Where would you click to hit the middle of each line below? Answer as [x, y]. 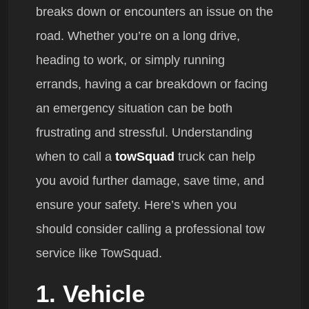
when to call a [76, 157]
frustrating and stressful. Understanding [144, 133]
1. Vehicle [90, 294]
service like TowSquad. [99, 253]
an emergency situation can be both [134, 109]
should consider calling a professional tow [150, 229]
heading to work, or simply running [130, 60]
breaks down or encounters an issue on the [154, 12]
